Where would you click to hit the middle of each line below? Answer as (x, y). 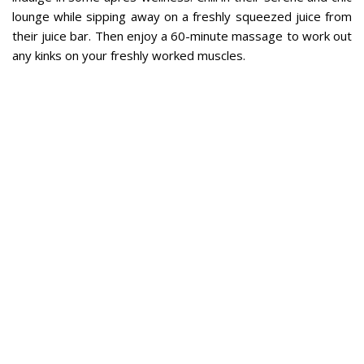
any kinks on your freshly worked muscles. (129, 55)
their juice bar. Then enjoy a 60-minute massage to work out (182, 36)
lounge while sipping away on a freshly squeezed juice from (182, 16)
